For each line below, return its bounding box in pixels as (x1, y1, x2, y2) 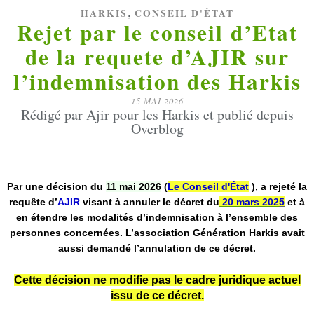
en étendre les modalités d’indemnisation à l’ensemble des (16, 212, 298, 223)
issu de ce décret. (110, 289, 204, 301)
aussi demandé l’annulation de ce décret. (58, 243, 256, 254)
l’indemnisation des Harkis (13, 65, 301, 97)
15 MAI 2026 (130, 95, 184, 107)
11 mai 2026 (106, 181, 161, 192)
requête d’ (9, 196, 57, 207)
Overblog (130, 119, 184, 138)
